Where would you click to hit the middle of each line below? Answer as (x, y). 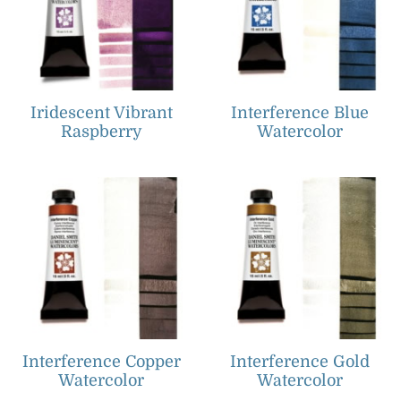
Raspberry (101, 131)
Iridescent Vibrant (101, 112)
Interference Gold (299, 362)
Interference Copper (101, 362)
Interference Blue (299, 112)
